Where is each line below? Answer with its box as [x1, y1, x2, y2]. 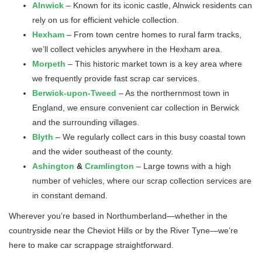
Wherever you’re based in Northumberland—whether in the [9, 211, 227, 220]
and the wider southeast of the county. [32, 147, 173, 156]
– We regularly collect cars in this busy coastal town [56, 132, 246, 142]
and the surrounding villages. [32, 118, 139, 127]
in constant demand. [32, 191, 108, 200]
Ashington [32, 161, 74, 171]
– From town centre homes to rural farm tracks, [67, 30, 242, 39]
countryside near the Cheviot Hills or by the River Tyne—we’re [9, 226, 238, 235]
